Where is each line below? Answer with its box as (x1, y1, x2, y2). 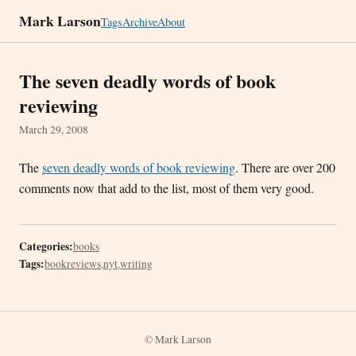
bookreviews (44, 257, 101, 271)
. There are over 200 (235, 159, 335, 176)
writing (120, 257, 153, 271)
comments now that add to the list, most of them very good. (19, 180, 314, 196)
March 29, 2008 (19, 122, 88, 137)
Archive (122, 14, 157, 29)
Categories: (19, 238, 73, 254)
